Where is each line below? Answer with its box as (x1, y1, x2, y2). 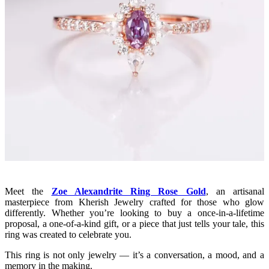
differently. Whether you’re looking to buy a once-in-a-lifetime (5, 208, 264, 219)
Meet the (5, 186, 52, 197)
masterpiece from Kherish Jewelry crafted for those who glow (5, 197, 264, 208)
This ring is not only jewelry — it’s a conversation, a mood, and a (5, 250, 264, 261)
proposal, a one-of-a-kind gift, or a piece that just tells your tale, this (5, 219, 264, 229)
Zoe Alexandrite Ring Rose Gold (51, 186, 206, 197)
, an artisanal (205, 186, 264, 197)
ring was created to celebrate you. (5, 229, 131, 240)
